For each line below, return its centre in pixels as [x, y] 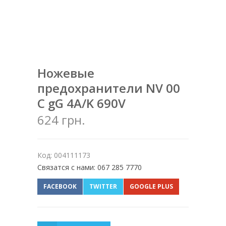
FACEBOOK [60, 187]
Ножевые [66, 73]
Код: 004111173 [64, 155]
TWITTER [103, 187]
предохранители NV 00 [109, 88]
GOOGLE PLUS [151, 187]
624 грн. [61, 120]
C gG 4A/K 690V [81, 103]
